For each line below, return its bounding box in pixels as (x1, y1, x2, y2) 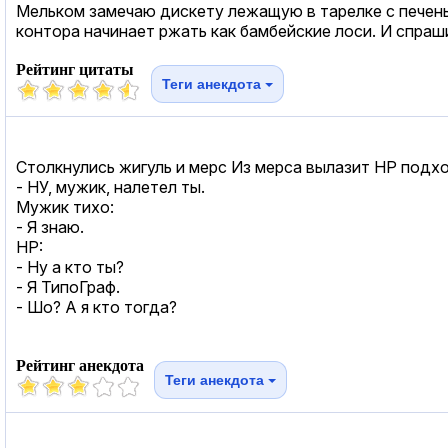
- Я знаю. (16, 216, 84, 237)
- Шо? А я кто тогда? (16, 296, 177, 317)
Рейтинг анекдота (16, 356, 144, 374)
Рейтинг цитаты (16, 60, 134, 78)
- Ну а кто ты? (16, 256, 124, 277)
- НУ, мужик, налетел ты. (16, 176, 205, 197)
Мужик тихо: (16, 196, 114, 217)
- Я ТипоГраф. (16, 276, 120, 297)
